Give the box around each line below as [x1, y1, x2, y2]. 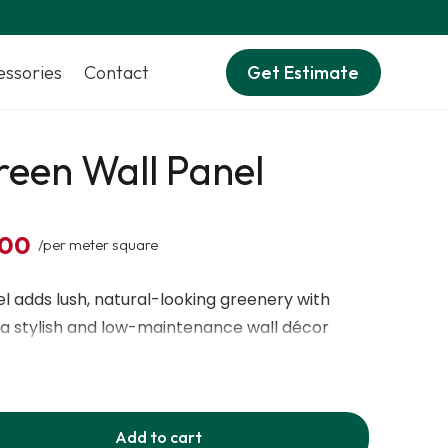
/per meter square [38, 235, 159, 254]
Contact [83, 61, 149, 84]
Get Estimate [247, 61, 360, 84]
